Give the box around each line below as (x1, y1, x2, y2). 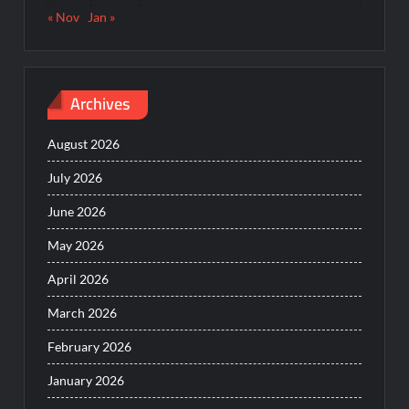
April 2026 (47, 270, 110, 287)
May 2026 (47, 236, 105, 253)
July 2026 (47, 169, 103, 185)
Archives (70, 89, 131, 120)
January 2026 (47, 372, 125, 388)
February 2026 (47, 338, 132, 354)
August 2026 (47, 135, 121, 152)
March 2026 (47, 304, 118, 320)
